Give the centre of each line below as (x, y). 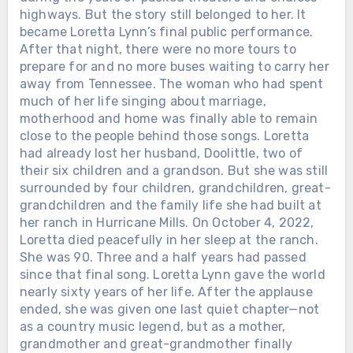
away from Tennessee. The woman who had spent (171, 84)
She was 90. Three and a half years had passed (163, 257)
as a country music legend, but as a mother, (152, 326)
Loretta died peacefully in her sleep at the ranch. (169, 240)
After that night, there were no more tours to (158, 49)
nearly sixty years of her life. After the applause (166, 292)
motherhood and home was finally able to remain (168, 118)
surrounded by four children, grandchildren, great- (175, 188)
